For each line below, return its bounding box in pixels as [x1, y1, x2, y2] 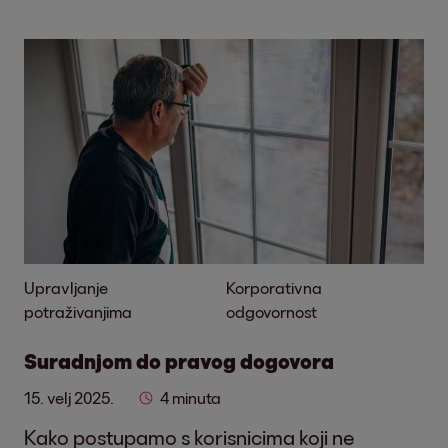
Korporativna [226, 278, 323, 297]
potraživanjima [24, 302, 132, 321]
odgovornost [226, 302, 318, 321]
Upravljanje [24, 278, 108, 297]
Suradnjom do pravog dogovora [24, 349, 334, 373]
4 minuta [160, 388, 221, 407]
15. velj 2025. [24, 388, 114, 407]
